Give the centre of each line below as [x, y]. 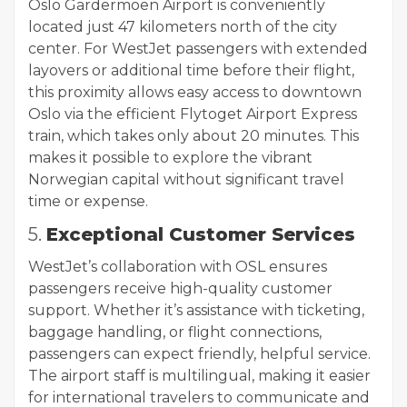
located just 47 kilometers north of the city [183, 27]
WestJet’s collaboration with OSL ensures [178, 267]
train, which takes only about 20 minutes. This [194, 136]
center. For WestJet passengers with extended [198, 49]
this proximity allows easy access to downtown [195, 93]
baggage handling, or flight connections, [175, 333]
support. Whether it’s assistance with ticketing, [196, 311]
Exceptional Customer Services [201, 235]
